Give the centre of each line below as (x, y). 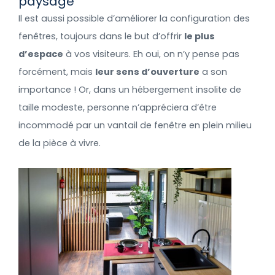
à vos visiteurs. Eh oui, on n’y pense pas (151, 54)
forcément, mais (57, 72)
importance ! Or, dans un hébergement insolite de (130, 90)
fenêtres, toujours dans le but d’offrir (101, 37)
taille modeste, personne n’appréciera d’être (118, 108)
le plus (199, 37)
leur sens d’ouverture (147, 72)
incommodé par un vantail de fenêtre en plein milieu (135, 126)
